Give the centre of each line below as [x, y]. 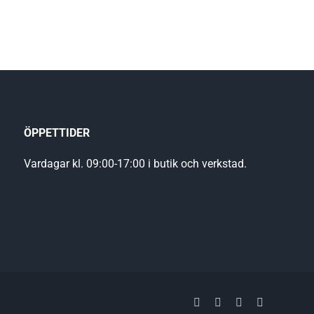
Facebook [221, 301]
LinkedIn [262, 301]
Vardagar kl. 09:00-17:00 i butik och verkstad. [135, 163]
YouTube [241, 301]
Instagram [285, 301]
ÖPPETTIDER [57, 132]
